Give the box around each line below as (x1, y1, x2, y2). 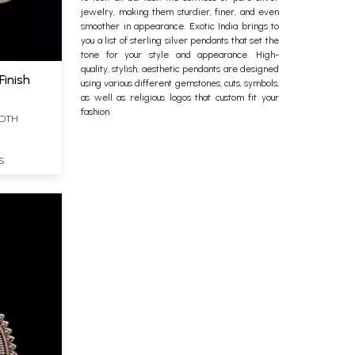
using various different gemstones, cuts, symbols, (81, 78, 279, 89)
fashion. (81, 106, 111, 117)
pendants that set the (190, 35, 280, 46)
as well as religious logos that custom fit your (81, 92, 279, 103)
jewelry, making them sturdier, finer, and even (81, 6, 279, 17)
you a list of (81, 35, 131, 46)
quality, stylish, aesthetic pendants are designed (81, 63, 279, 74)
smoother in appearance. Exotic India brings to (81, 21, 279, 32)
